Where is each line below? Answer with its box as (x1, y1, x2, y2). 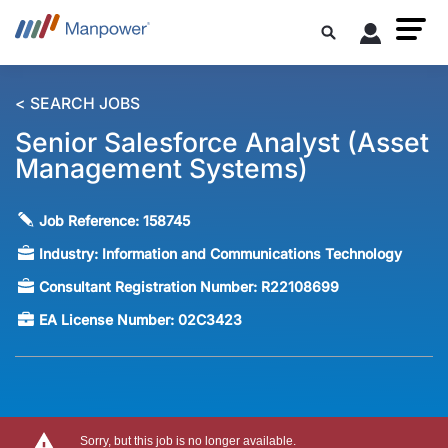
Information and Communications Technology (102, 245, 403, 263)
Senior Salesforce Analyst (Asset (15, 126, 429, 159)
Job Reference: (39, 212, 144, 230)
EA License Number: (39, 311, 179, 329)
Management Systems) (15, 152, 308, 185)
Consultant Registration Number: (39, 278, 262, 296)
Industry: (39, 245, 103, 263)
